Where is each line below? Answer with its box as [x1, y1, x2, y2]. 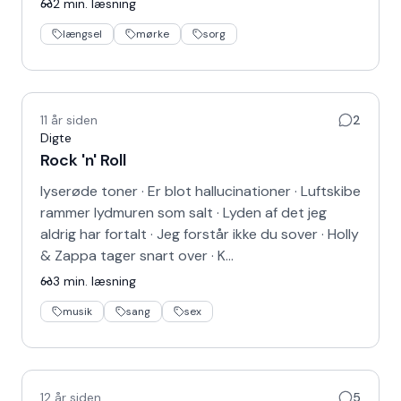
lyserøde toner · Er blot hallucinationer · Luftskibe [40, 182, 361, 200]
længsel [63, 27, 102, 41]
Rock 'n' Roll [40, 149, 126, 171]
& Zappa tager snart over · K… [40, 246, 234, 265]
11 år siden [40, 112, 98, 128]
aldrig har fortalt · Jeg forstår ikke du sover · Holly [40, 225, 359, 243]
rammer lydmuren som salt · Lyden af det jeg [40, 203, 327, 222]
